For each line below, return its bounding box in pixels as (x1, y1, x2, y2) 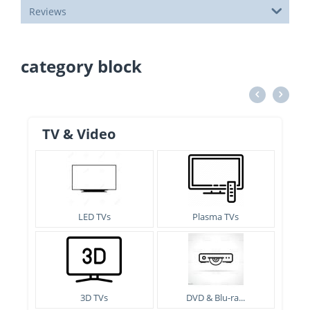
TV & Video (42, 125, 116, 143)
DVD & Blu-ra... (186, 291, 246, 304)
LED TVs (77, 210, 111, 223)
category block (21, 55, 142, 77)
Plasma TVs (192, 210, 239, 223)
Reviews (29, 5, 66, 18)
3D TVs (80, 291, 109, 304)
